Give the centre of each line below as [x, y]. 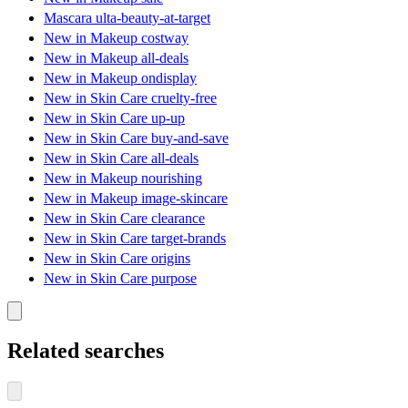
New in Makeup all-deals [116, 57]
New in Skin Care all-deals [121, 158]
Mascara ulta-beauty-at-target [127, 17]
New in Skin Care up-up [114, 117]
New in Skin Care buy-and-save [136, 138]
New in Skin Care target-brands [135, 238]
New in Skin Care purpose [120, 278]
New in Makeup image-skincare [136, 198]
